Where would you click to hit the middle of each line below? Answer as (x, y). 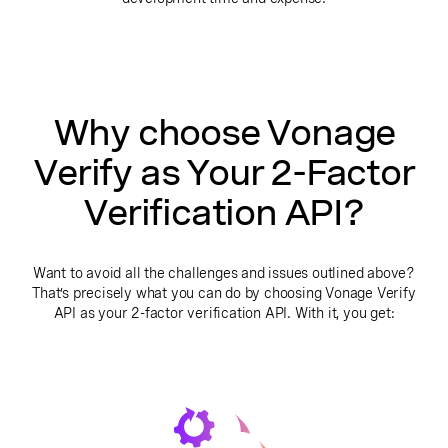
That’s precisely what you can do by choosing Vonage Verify (224, 293)
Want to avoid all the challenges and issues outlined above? (224, 273)
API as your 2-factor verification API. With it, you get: (224, 313)
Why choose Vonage (224, 133)
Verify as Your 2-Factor (224, 173)
